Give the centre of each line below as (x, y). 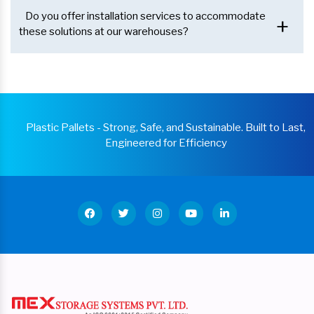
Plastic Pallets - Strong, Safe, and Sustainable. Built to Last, (166, 128)
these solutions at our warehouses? (104, 32)
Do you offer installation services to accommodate (145, 16)
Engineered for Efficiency (166, 143)
